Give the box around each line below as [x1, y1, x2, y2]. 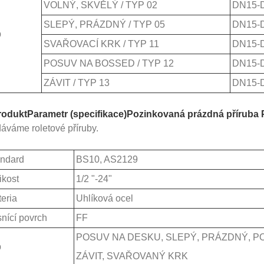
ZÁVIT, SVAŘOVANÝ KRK [75, 250, 188, 261]
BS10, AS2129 [75, 154, 138, 164]
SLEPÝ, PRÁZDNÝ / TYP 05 [43, 19, 165, 29]
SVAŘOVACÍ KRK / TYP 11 [43, 38, 159, 49]
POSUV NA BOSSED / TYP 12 [43, 58, 174, 68]
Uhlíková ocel [75, 193, 133, 203]
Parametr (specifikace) [27, 108, 127, 119]
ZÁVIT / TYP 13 [43, 77, 110, 88]
